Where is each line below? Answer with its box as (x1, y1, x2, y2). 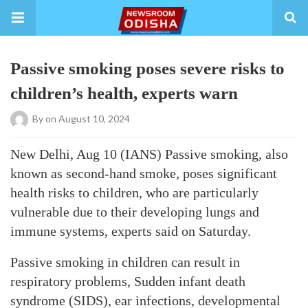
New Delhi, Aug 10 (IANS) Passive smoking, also (10, 146, 288, 162)
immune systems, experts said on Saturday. (10, 223, 251, 239)
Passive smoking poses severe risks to (10, 59, 285, 78)
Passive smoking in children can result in (10, 254, 240, 269)
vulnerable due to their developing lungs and (10, 204, 259, 219)
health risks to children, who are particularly (10, 185, 258, 200)
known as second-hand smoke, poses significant (10, 166, 277, 181)
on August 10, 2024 (45, 112, 130, 124)
